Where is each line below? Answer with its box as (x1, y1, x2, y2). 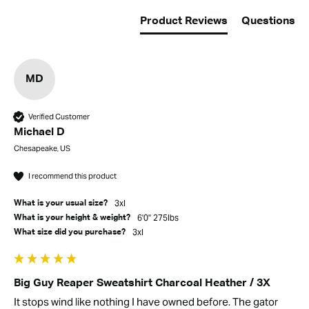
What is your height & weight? (14, 214, 130, 223)
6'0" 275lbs (143, 212, 179, 223)
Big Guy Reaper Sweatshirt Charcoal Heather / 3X (14, 278, 270, 290)
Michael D (14, 127, 65, 139)
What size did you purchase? (14, 228, 126, 237)
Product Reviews (140, 16, 228, 28)
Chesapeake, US (14, 143, 70, 154)
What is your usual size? (14, 199, 108, 208)
